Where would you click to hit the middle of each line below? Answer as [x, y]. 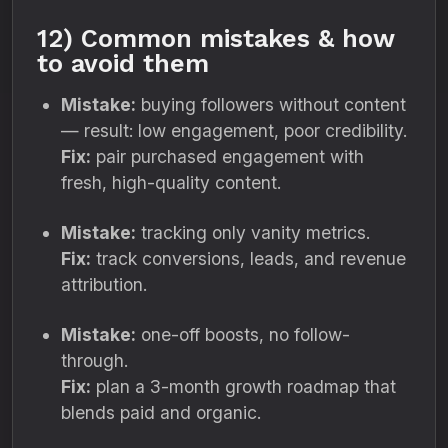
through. [94, 360]
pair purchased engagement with [227, 156]
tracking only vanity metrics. [253, 232]
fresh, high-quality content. [171, 182]
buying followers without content [271, 104]
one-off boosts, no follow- [243, 334]
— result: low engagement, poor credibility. [234, 130]
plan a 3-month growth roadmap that [243, 386]
